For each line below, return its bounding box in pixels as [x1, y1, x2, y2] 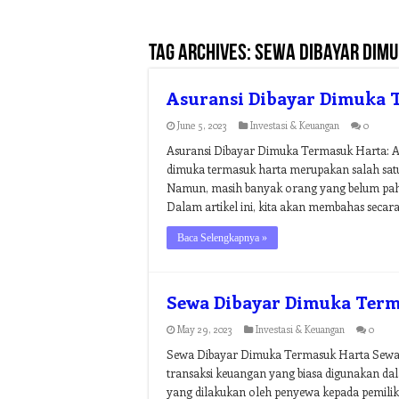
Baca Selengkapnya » [177, 232, 267, 244]
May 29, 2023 [177, 322, 232, 336]
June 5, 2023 [177, 118, 227, 132]
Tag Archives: [149, 42, 255, 66]
